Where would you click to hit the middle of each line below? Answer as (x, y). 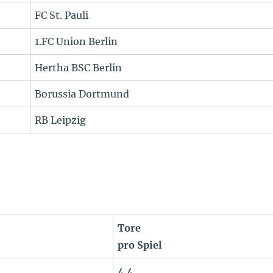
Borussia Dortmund (82, 94)
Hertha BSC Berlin (79, 68)
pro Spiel (140, 245)
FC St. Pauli (62, 16)
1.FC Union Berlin (76, 42)
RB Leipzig (61, 120)
